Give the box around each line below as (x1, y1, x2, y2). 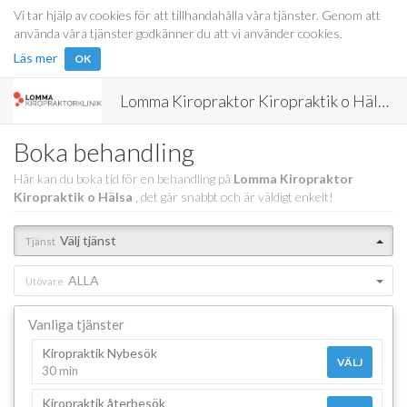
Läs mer (14, 50, 57, 65)
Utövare (25, 275, 64, 287)
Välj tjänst (60, 233, 116, 248)
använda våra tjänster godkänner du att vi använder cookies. (14, 25, 342, 41)
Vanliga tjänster (28, 316, 124, 333)
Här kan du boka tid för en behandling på (14, 171, 233, 186)
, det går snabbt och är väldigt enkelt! (135, 189, 333, 204)
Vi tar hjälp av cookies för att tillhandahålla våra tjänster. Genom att (14, 7, 381, 23)
